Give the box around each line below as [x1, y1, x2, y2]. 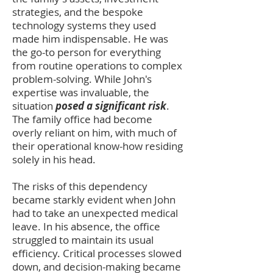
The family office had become [12, 112, 152, 126]
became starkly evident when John [12, 193, 175, 207]
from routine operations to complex [12, 58, 182, 73]
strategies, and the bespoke [12, 5, 143, 19]
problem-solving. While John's [12, 72, 152, 86]
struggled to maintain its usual [12, 233, 154, 247]
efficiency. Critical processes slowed [12, 246, 182, 260]
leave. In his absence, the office [12, 219, 160, 233]
